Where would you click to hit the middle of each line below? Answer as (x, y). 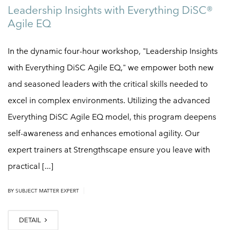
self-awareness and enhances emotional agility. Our (104, 133)
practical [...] (31, 166)
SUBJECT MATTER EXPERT (47, 190)
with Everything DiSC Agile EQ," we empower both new (111, 67)
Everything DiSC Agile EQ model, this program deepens (112, 117)
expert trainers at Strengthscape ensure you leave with (109, 149)
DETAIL (31, 220)
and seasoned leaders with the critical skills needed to (108, 84)
